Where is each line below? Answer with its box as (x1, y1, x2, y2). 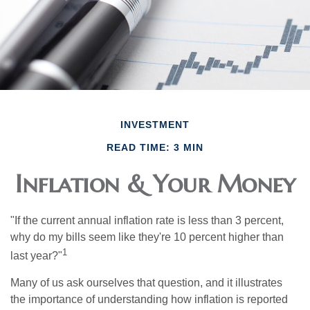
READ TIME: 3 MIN (107, 141, 203, 153)
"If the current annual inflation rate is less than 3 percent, (10, 214, 284, 226)
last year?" (10, 249, 62, 262)
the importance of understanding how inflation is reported (10, 293, 288, 305)
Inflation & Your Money (15, 167, 295, 199)
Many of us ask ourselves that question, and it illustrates (10, 276, 282, 289)
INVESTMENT (120, 118, 190, 130)
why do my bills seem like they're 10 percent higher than (10, 230, 284, 243)
